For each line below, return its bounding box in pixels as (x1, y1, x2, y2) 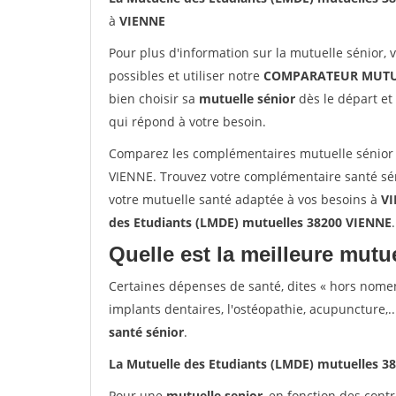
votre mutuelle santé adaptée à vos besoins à (109, 191, 381, 208)
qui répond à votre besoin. (109, 113, 266, 130)
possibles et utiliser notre (109, 67, 263, 84)
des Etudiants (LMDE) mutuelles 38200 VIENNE (109, 214, 392, 231)
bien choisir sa (109, 90, 199, 107)
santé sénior (109, 324, 184, 340)
